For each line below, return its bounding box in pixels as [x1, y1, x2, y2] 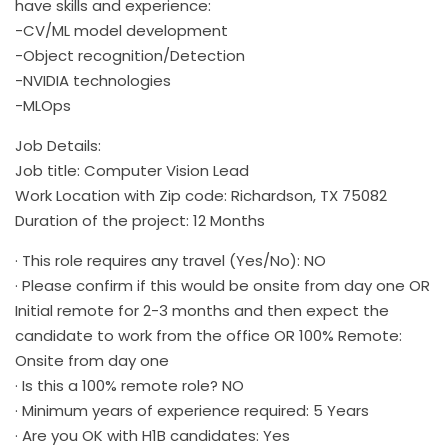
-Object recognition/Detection [15, 44, 245, 66]
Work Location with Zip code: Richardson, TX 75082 [15, 184, 387, 206]
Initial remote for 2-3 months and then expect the [15, 299, 389, 321]
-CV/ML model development [15, 19, 228, 41]
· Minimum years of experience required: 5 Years [15, 399, 369, 421]
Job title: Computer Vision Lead [15, 159, 249, 181]
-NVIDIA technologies [15, 69, 171, 91]
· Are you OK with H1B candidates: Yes [15, 424, 290, 446]
